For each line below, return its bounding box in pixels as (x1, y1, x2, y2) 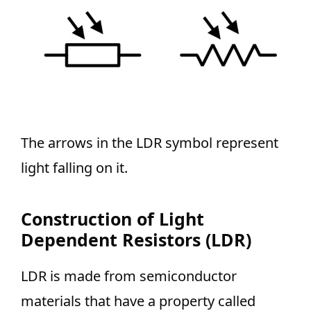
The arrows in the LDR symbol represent (21, 133, 278, 152)
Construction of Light (21, 206, 204, 230)
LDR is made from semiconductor (21, 266, 237, 285)
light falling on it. (21, 158, 128, 177)
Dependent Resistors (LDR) (21, 227, 251, 251)
